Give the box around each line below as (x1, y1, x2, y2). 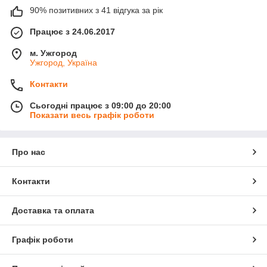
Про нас (12, 147, 45, 157)
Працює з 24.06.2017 (30, 27, 115, 37)
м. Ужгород (30, 48, 77, 58)
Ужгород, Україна (30, 58, 97, 68)
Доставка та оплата (12, 206, 94, 216)
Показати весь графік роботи (30, 110, 154, 120)
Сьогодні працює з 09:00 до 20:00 (30, 101, 171, 111)
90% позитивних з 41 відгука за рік (30, 5, 163, 15)
